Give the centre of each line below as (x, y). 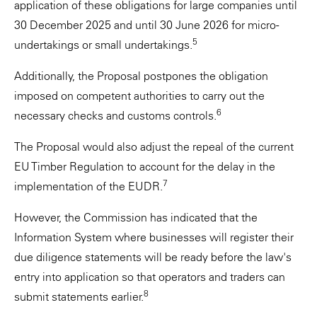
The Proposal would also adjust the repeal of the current (154, 146)
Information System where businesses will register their (154, 237)
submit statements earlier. (79, 296)
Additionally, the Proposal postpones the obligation (141, 76)
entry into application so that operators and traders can (150, 277)
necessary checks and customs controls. (115, 115)
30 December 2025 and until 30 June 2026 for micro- (146, 25)
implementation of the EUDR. (88, 186)
